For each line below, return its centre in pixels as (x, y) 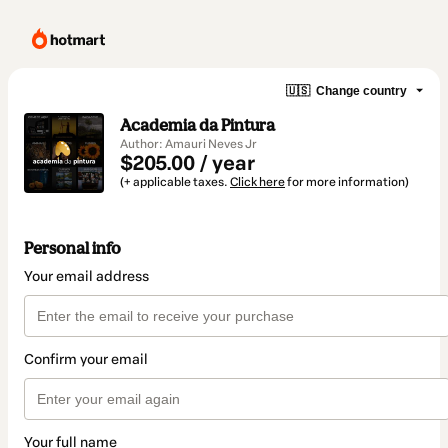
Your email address (86, 277)
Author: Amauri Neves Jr (188, 144)
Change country (361, 90)
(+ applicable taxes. (175, 182)
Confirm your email (86, 360)
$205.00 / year (187, 163)
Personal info (72, 248)
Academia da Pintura (197, 125)
